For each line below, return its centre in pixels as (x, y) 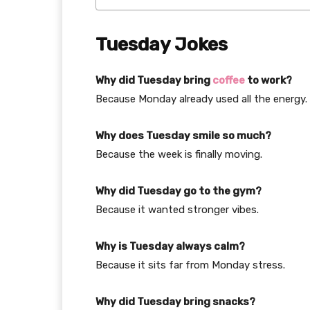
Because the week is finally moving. (179, 154)
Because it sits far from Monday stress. (190, 265)
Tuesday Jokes (162, 44)
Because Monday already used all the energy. (201, 99)
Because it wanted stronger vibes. (177, 209)
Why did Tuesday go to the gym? (179, 191)
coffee (229, 80)
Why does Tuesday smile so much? (183, 135)
